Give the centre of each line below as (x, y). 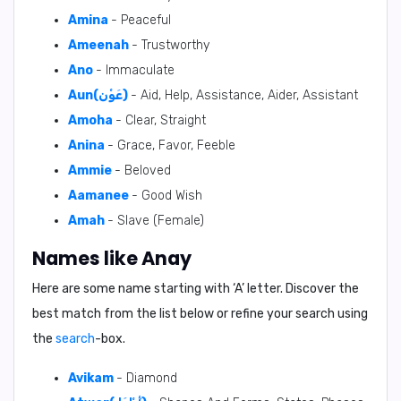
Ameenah (98, 45)
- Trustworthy (171, 45)
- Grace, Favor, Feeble (171, 145)
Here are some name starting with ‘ (133, 289)
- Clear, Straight (161, 120)
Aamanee (98, 196)
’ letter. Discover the (300, 289)
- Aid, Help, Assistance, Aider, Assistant (244, 95)
